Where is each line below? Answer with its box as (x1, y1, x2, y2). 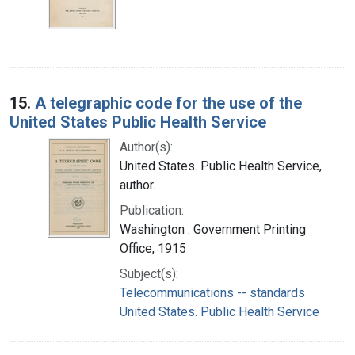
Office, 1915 (120, 240, 186, 256)
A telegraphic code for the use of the (35, 93, 302, 113)
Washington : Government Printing (120, 221, 306, 237)
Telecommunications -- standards (120, 284, 305, 300)
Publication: (120, 202, 184, 218)
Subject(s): (120, 265, 178, 281)
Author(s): (120, 139, 173, 155)
